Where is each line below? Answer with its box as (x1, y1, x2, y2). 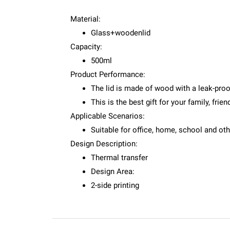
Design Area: (91, 167, 135, 176)
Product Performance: (70, 70, 145, 79)
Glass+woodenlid (91, 28, 150, 37)
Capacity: (70, 42, 102, 51)
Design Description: (70, 139, 138, 148)
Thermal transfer (91, 153, 148, 162)
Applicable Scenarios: (70, 111, 145, 121)
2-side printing (91, 181, 139, 190)
